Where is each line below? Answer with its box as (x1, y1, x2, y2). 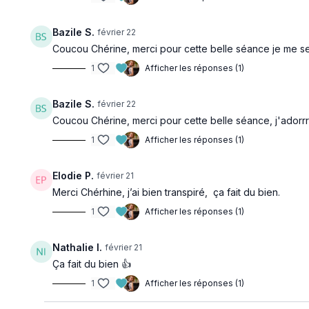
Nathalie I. (52, 241, 103, 253)
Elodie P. (52, 170, 94, 181)
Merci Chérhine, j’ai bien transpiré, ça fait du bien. (52, 186, 281, 198)
